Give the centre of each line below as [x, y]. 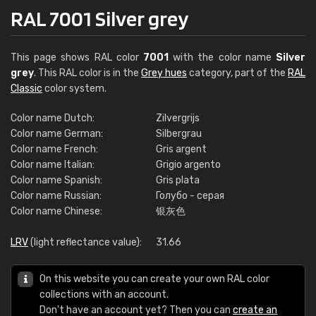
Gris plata [178, 180]
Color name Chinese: [56, 211]
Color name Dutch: [53, 118]
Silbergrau [179, 134]
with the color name [222, 57]
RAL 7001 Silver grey [99, 18]
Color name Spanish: [56, 180]
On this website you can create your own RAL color [154, 279]
